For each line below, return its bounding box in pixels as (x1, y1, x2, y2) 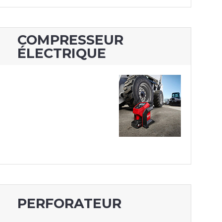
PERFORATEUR (17, 195, 121, 212)
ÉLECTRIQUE (17, 45, 106, 61)
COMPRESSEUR (17, 31, 123, 48)
